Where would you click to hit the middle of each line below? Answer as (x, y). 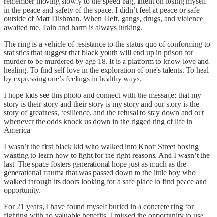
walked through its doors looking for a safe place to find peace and (105, 181)
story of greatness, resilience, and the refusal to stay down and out (104, 112)
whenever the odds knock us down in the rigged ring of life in (98, 121)
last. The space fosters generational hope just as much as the (95, 164)
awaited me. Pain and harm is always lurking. (73, 27)
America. (19, 130)
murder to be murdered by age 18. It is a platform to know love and (106, 61)
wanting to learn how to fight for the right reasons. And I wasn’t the (107, 155)
